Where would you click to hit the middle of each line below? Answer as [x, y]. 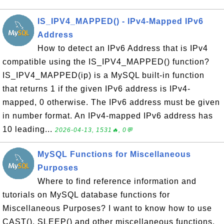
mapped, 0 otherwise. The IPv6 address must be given [111, 102]
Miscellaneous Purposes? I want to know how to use [107, 208]
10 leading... [29, 129]
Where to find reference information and [117, 181]
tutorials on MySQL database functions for [86, 195]
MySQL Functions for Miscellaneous [114, 154]
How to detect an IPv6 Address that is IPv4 [123, 48]
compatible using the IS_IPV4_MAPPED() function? [106, 62]
